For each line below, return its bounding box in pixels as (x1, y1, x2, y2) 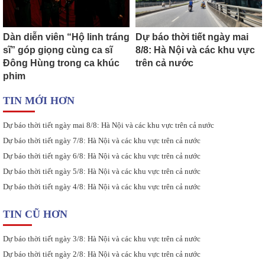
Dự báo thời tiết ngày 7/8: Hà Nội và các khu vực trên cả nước (3, 136, 201, 146)
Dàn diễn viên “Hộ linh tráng (3, 32, 130, 43)
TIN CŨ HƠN (3, 208, 67, 221)
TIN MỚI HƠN (3, 95, 75, 107)
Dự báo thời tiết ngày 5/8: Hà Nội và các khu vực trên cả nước (3, 167, 201, 176)
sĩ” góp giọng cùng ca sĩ (3, 45, 112, 56)
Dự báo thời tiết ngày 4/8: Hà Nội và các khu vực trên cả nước (3, 182, 201, 192)
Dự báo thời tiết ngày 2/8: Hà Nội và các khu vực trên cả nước (3, 250, 201, 259)
